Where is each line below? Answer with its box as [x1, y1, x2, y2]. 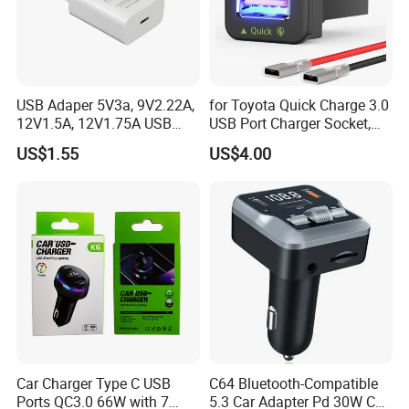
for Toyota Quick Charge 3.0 [208, 94, 389, 115]
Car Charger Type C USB [16, 373, 172, 394]
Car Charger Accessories [208, 131, 365, 152]
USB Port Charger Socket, [208, 112, 371, 133]
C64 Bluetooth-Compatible [208, 373, 378, 394]
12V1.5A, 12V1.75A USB [16, 112, 173, 133]
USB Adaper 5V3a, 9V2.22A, [16, 94, 195, 115]
